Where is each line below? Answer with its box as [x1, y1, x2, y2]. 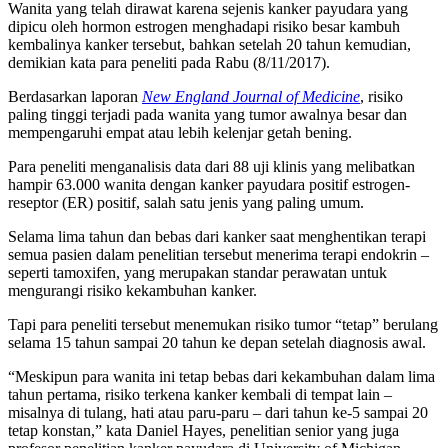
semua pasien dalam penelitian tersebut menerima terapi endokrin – [8, 246, 429, 264]
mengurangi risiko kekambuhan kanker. [8, 282, 257, 300]
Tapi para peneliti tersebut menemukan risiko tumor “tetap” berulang [8, 316, 438, 334]
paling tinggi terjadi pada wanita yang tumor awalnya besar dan [8, 106, 407, 124]
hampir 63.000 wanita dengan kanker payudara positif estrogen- [8, 176, 410, 194]
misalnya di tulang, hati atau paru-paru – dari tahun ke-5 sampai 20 [8, 404, 428, 422]
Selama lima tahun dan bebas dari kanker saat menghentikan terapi [8, 228, 426, 246]
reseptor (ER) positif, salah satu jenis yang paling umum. [8, 194, 364, 212]
